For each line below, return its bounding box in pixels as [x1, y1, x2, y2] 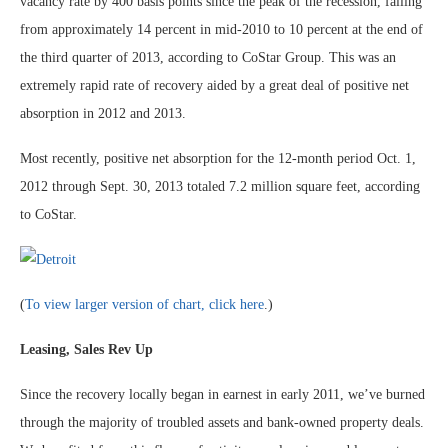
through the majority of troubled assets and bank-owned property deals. [20, 415, 424, 430]
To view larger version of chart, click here [25, 297, 264, 312]
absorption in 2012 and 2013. [20, 106, 186, 121]
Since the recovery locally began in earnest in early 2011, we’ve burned [20, 387, 425, 402]
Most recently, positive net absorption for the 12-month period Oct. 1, [20, 151, 416, 166]
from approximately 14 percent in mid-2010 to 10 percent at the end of [20, 22, 423, 37]
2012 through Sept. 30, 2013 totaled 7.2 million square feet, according [20, 179, 420, 194]
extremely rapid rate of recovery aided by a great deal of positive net [20, 78, 409, 93]
